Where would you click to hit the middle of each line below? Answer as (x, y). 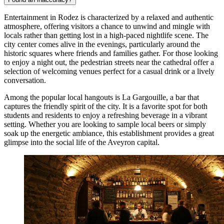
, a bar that (182, 97)
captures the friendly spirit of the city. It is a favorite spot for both (106, 106)
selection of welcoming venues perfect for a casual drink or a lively (109, 71)
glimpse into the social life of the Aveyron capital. (82, 142)
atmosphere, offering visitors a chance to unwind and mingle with (107, 26)
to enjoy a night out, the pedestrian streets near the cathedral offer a (109, 62)
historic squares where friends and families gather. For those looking (111, 53)
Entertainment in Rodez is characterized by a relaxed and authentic (109, 17)
